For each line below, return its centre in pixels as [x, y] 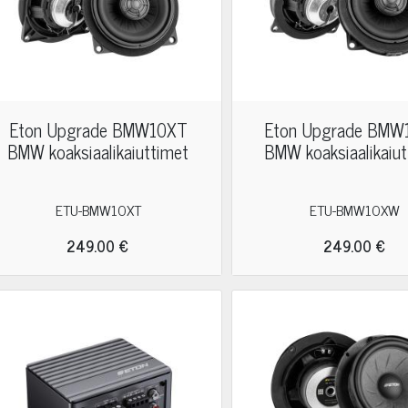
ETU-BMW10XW [355, 209]
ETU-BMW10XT [98, 209]
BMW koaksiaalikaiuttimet [98, 152]
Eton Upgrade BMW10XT [98, 130]
